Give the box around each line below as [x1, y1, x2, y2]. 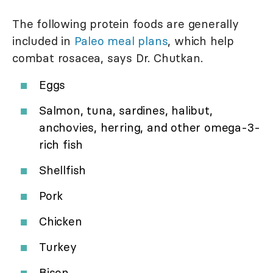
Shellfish [39, 163, 87, 178]
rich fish [39, 137, 83, 152]
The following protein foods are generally [12, 16, 239, 32]
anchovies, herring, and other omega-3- [39, 120, 260, 135]
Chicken [39, 214, 82, 229]
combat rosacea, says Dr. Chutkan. [12, 51, 203, 66]
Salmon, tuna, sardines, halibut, [39, 103, 213, 118]
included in [12, 34, 74, 49]
